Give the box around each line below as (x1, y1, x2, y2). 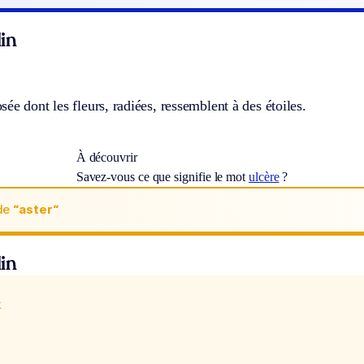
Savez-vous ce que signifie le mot (76, 169, 249, 184)
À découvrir (76, 149, 137, 164)
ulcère (248, 169, 279, 184)
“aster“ (13, 201, 59, 218)
